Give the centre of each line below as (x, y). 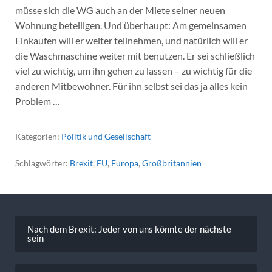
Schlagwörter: (42, 163)
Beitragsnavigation (69, 216)
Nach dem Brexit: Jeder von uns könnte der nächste (129, 229)
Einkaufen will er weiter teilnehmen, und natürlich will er (131, 41)
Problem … (37, 101)
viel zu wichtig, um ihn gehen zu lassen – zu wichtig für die (133, 71)
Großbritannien (172, 163)
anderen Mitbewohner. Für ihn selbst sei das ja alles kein (131, 86)
